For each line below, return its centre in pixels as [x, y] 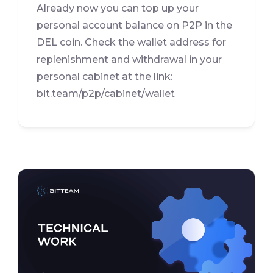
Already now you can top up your [118, 8]
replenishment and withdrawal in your [129, 59]
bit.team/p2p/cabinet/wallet [106, 93]
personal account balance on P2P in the [134, 25]
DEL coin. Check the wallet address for [131, 42]
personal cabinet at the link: [105, 76]
